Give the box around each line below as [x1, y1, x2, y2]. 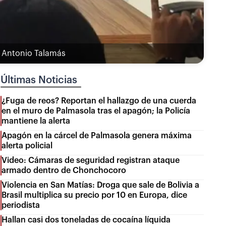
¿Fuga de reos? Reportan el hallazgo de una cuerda [2, 96, 197, 105]
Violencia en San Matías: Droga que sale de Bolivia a [2, 181, 200, 189]
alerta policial [2, 141, 53, 150]
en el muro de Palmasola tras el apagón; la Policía [2, 106, 191, 115]
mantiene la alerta [2, 117, 71, 125]
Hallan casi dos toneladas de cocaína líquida [2, 215, 171, 224]
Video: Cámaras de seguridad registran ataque [2, 156, 180, 164]
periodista [2, 201, 40, 209]
